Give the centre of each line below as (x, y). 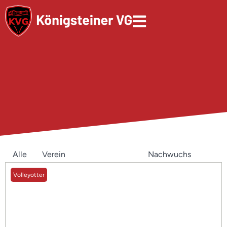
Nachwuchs (169, 154)
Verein (54, 154)
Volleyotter (29, 175)
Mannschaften (107, 154)
